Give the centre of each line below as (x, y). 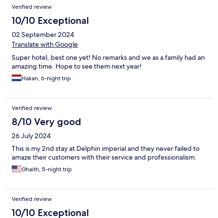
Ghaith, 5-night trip (47, 169)
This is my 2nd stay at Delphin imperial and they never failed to (106, 148)
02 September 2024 (43, 34)
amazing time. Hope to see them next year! (77, 66)
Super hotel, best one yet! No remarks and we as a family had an (108, 57)
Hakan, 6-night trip (46, 78)
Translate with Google (45, 44)
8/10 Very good (46, 121)
